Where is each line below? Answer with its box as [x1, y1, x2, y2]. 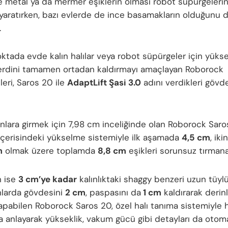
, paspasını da [85, 186, 141, 198]
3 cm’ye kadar [18, 173, 77, 185]
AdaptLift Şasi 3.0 [67, 77, 141, 89]
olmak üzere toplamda [3, 145, 98, 157]
